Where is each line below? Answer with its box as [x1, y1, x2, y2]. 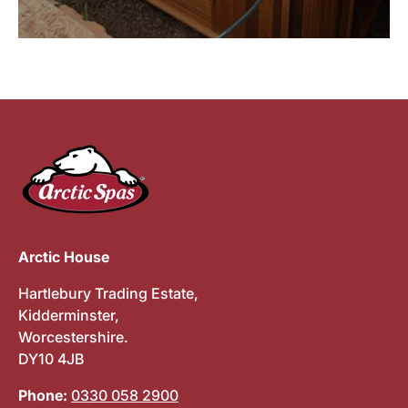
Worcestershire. [18, 328, 128, 347]
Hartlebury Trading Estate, [18, 284, 199, 303]
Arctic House [18, 248, 109, 267]
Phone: [18, 386, 71, 405]
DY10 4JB [18, 350, 84, 369]
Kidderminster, [18, 306, 119, 325]
